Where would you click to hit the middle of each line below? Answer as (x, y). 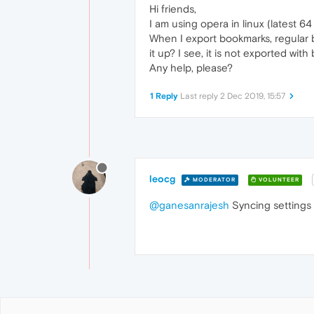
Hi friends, (173, 9)
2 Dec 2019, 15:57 (253, 96)
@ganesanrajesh (189, 205)
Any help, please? (191, 68)
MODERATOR (213, 179)
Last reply (200, 96)
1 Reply (164, 96)
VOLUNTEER (278, 179)
